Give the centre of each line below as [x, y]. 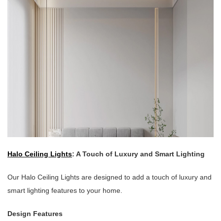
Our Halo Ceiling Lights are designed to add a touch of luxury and [110, 177]
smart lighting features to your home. [65, 191]
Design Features [35, 214]
